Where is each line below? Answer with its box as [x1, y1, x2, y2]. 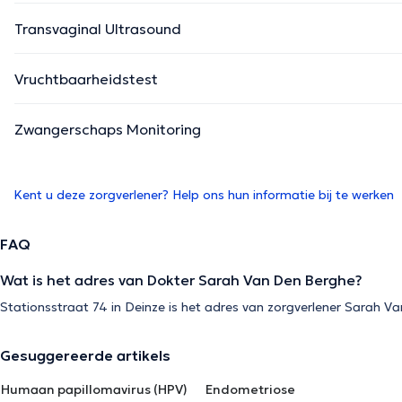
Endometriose [205, 381, 295, 398]
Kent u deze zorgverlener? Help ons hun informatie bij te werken [13, 187, 394, 204]
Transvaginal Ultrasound [14, 20, 181, 39]
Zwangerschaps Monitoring [14, 120, 201, 139]
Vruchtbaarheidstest [14, 70, 158, 89]
